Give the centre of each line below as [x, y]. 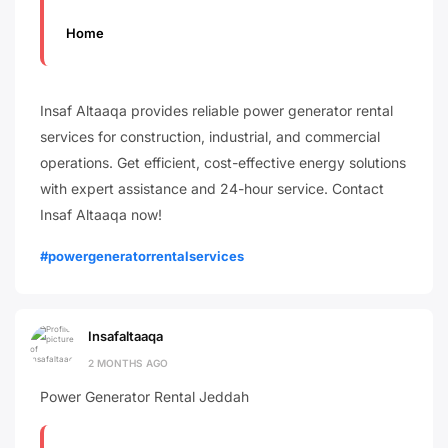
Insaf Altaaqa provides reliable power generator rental [216, 110]
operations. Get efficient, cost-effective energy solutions [223, 162]
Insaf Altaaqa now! [101, 214]
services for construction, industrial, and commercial [210, 136]
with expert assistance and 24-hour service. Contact [212, 188]
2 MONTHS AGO [128, 363]
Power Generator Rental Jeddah [144, 396]
